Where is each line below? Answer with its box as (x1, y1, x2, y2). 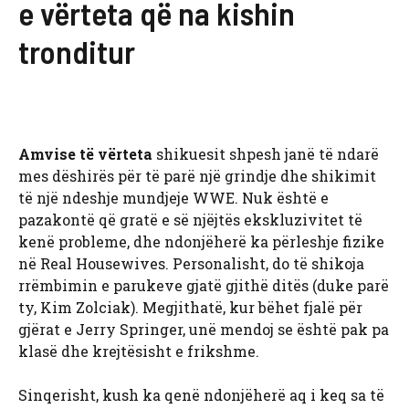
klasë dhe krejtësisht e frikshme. (18, 341, 259, 362)
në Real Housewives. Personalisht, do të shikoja (18, 254, 364, 274)
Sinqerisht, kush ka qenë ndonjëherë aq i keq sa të (18, 385, 384, 405)
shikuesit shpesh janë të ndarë (152, 144, 379, 164)
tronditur (18, 32, 135, 71)
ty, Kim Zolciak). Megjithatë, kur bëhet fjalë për (18, 298, 362, 318)
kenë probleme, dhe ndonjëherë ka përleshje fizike (18, 232, 384, 252)
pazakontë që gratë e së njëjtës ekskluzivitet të (18, 210, 362, 230)
